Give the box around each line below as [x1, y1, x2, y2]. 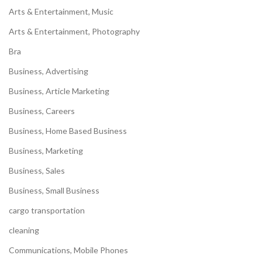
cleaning [9, 225, 39, 236]
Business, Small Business [9, 185, 99, 196]
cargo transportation [9, 205, 85, 216]
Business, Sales [9, 166, 65, 176]
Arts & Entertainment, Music [9, 6, 113, 17]
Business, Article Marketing [9, 86, 109, 96]
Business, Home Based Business [9, 126, 127, 136]
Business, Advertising [9, 66, 88, 77]
